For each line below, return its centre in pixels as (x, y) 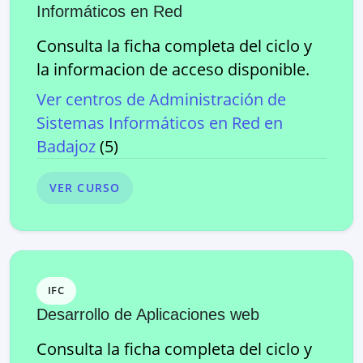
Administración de (218, 99)
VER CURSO (85, 188)
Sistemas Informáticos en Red (148, 122)
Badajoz (66, 146)
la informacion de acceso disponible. (173, 69)
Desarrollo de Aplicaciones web (148, 314)
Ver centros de (93, 99)
